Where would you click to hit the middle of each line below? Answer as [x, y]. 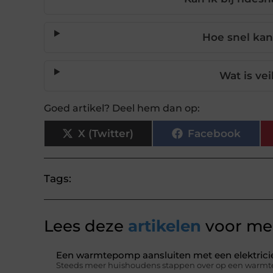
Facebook [214, 133]
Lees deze [84, 226]
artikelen [162, 226]
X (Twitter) [106, 133]
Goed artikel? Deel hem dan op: [122, 108]
